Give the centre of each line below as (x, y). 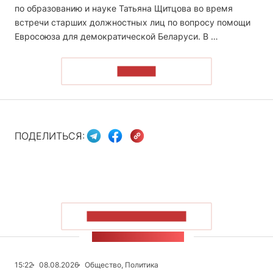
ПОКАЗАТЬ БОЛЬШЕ (136, 216)
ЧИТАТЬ (136, 71)
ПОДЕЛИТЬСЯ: (50, 136)
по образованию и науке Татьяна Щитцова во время (124, 8)
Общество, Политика (122, 264)
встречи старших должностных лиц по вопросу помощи (133, 22)
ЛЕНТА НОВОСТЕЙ (138, 236)
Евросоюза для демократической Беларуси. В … (116, 36)
